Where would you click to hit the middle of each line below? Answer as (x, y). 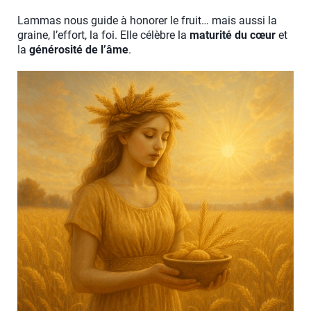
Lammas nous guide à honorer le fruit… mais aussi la (147, 21)
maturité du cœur (233, 35)
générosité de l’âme (79, 50)
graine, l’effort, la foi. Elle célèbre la (103, 35)
